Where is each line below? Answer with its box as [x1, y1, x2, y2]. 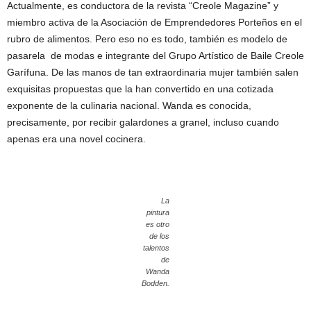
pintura [146, 208, 169, 217]
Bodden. [142, 279, 169, 287]
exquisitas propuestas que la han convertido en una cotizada [7, 83, 274, 94]
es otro [146, 220, 169, 228]
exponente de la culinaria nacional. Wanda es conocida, [7, 100, 251, 111]
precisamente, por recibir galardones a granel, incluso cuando [7, 117, 279, 128]
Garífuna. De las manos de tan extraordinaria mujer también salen [7, 67, 299, 78]
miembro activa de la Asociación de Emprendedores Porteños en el [7, 17, 302, 28]
